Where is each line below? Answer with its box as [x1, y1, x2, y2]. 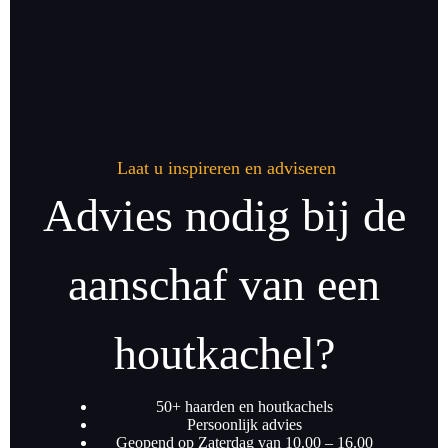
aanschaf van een [68, 258, 380, 310]
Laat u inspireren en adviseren [116, 157, 336, 178]
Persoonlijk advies [186, 415, 302, 433]
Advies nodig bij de [42, 189, 406, 241]
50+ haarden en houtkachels [155, 397, 333, 415]
